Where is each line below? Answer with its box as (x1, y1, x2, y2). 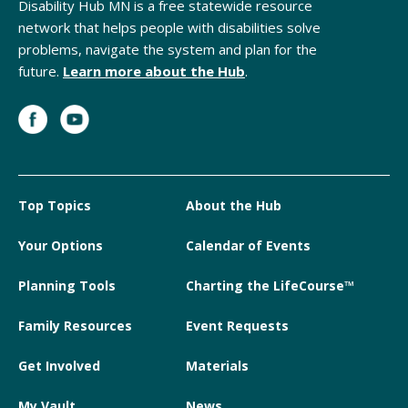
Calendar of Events (185, 236, 311, 254)
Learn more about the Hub (63, 61, 245, 80)
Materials (185, 356, 249, 374)
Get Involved (18, 356, 100, 374)
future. (18, 61, 63, 80)
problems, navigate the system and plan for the (18, 39, 317, 58)
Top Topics (18, 196, 91, 214)
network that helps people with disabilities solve (18, 17, 321, 36)
